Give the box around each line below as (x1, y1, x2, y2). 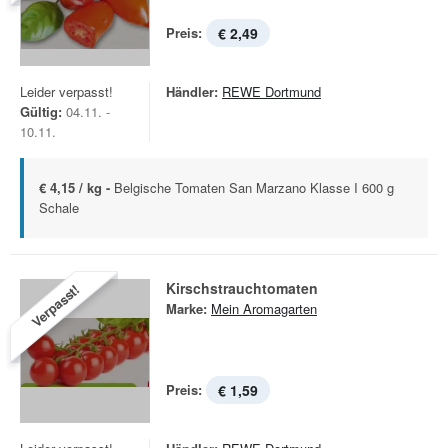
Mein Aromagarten (211, 299, 317, 318)
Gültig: (20, 102, 62, 121)
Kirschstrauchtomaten (166, 278, 318, 298)
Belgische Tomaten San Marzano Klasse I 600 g (114, 178, 394, 197)
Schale (39, 198, 79, 217)
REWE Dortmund (222, 82, 321, 101)
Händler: (166, 82, 218, 101)
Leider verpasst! (20, 82, 113, 101)
